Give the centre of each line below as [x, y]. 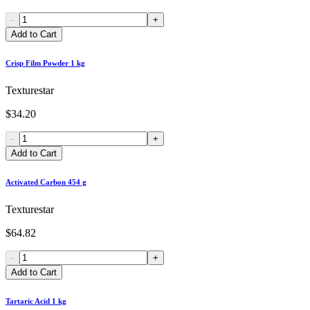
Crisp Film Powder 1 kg [45, 63]
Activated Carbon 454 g [46, 182]
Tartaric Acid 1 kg [36, 301]
